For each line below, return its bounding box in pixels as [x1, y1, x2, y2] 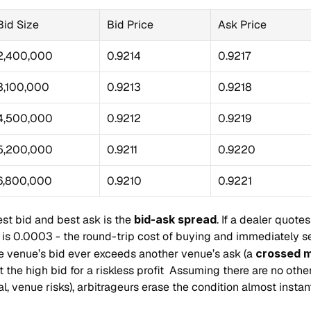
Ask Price [218, 17, 267, 32]
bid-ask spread [134, 212, 217, 226]
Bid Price [107, 17, 153, 32]
